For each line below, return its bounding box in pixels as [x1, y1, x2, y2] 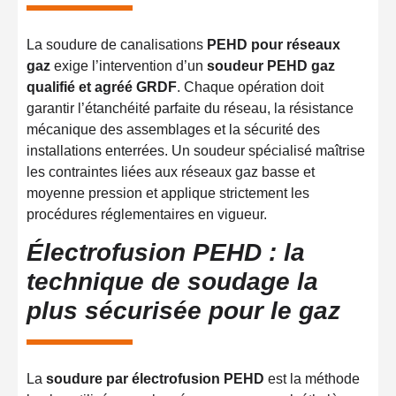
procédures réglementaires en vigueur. [27, 206, 267, 222]
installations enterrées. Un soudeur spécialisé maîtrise [27, 142, 365, 158]
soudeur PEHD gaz [207, 57, 335, 73]
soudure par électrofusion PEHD [46, 371, 264, 387]
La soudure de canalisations [27, 36, 207, 52]
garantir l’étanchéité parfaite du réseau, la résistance [27, 100, 354, 116]
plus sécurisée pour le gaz [27, 297, 340, 325]
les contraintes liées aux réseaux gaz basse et [27, 164, 315, 179]
